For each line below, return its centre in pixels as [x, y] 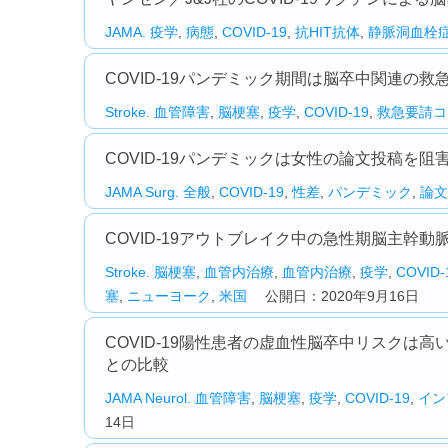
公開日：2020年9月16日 [333, 296]
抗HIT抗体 [327, 32]
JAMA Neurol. [148, 398]
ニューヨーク [169, 296]
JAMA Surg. [142, 192]
